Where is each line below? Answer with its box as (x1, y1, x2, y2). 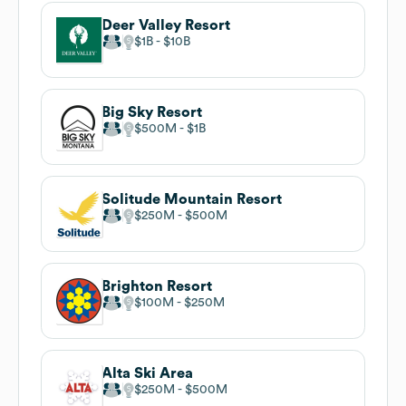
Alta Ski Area (101, 365, 193, 381)
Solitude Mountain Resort (101, 191, 282, 207)
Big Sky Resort (101, 104, 202, 120)
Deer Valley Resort (101, 17, 230, 33)
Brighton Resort (101, 278, 212, 294)
